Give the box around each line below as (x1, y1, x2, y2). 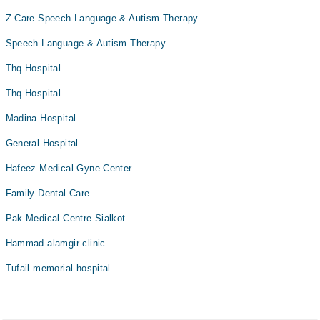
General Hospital (5, 138, 79, 149)
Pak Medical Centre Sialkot (5, 213, 126, 224)
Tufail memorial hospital (5, 263, 111, 274)
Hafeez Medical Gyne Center (5, 163, 132, 174)
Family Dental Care (5, 188, 90, 199)
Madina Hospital (5, 113, 76, 124)
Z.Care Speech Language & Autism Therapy (5, 13, 199, 24)
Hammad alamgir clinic (5, 238, 106, 249)
